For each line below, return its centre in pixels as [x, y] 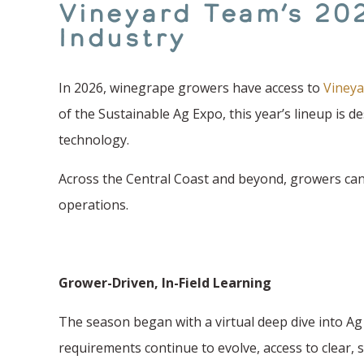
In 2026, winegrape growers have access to [191, 87]
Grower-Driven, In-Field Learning [167, 282]
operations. [95, 204]
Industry [128, 37]
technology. [95, 139]
